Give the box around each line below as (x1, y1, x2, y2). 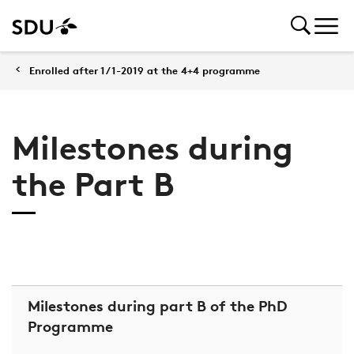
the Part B (11, 164, 174, 204)
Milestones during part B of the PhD (27, 296, 287, 315)
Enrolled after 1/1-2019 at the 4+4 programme (29, 64, 260, 77)
